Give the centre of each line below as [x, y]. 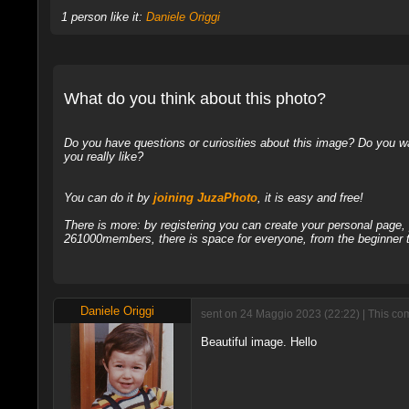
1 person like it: [103, 17]
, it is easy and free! [310, 197]
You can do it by [108, 197]
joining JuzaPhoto [205, 197]
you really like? [103, 156]
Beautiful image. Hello [258, 341]
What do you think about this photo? [194, 98]
